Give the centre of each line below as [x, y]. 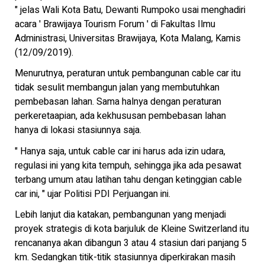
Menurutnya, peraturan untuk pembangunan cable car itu [128, 74]
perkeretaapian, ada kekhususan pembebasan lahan [120, 116]
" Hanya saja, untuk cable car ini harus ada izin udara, [120, 151]
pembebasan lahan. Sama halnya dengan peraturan [118, 102]
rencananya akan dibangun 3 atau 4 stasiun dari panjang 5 [131, 243]
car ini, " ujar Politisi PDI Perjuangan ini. [93, 194]
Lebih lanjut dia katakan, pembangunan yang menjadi [120, 215]
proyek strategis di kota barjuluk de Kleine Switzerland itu [132, 229]
